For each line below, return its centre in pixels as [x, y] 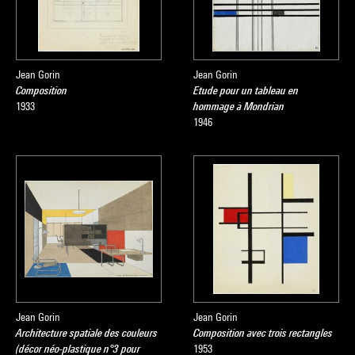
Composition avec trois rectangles [263, 333]
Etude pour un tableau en [246, 90]
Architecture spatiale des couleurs [87, 333]
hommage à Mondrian [239, 106]
